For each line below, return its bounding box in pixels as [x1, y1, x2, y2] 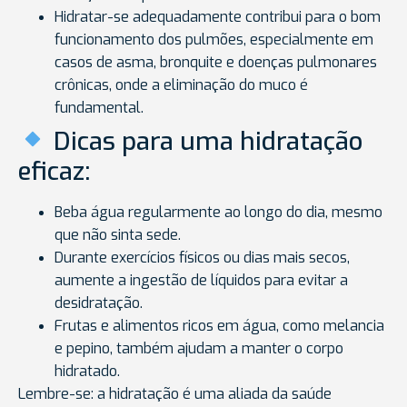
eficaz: [18, 154, 90, 188]
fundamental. [55, 97, 144, 117]
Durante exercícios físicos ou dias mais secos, [55, 247, 350, 267]
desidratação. [55, 293, 143, 313]
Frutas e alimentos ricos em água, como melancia [55, 315, 384, 335]
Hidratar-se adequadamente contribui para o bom [55, 6, 381, 26]
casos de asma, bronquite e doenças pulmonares [55, 52, 377, 72]
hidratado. [55, 361, 120, 381]
